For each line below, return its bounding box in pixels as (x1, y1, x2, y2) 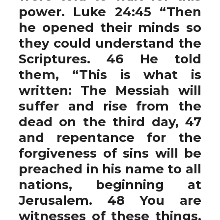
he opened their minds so (19, 20, 201, 35)
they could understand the (19, 35, 201, 51)
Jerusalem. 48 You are (19, 192, 201, 208)
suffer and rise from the (19, 98, 201, 113)
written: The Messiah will (19, 82, 201, 98)
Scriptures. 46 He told (19, 51, 201, 66)
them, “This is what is (19, 67, 201, 82)
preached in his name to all (19, 161, 201, 176)
